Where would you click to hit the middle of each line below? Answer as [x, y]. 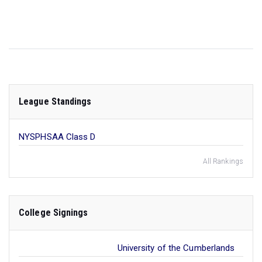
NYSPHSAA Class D [57, 137]
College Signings [54, 212]
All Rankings [223, 161]
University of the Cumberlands [176, 248]
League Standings [55, 101]
